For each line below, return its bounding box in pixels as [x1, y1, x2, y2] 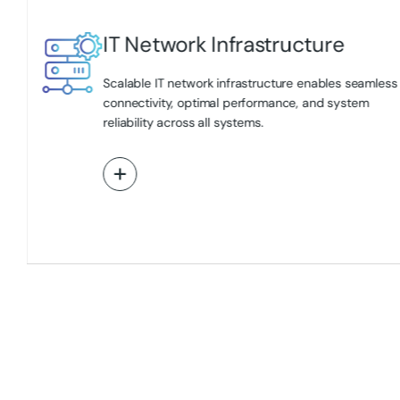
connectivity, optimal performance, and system [103, 95, 369, 111]
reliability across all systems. [103, 114, 263, 130]
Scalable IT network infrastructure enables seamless [103, 75, 397, 91]
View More [126, 166, 187, 182]
